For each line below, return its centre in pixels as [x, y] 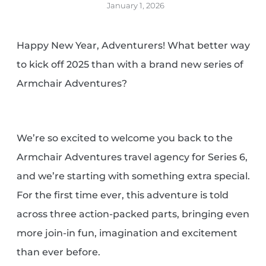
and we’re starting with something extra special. [134, 176]
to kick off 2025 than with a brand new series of [130, 65]
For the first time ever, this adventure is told [123, 195]
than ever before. [59, 252]
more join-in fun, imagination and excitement [127, 233]
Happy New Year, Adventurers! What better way [134, 46]
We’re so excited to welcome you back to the [125, 138]
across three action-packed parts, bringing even [133, 214]
